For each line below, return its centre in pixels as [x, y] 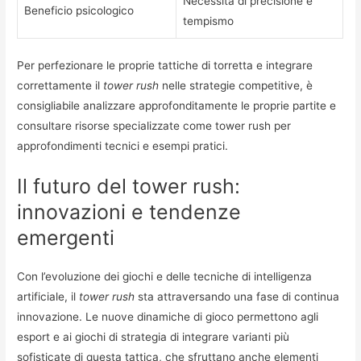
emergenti [66, 238]
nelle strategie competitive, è [236, 85]
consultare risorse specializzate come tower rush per [154, 125]
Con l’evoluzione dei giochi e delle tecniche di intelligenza [165, 277]
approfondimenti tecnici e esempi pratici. [123, 145]
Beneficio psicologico [79, 11]
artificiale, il [48, 297]
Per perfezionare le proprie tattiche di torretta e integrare [165, 65]
